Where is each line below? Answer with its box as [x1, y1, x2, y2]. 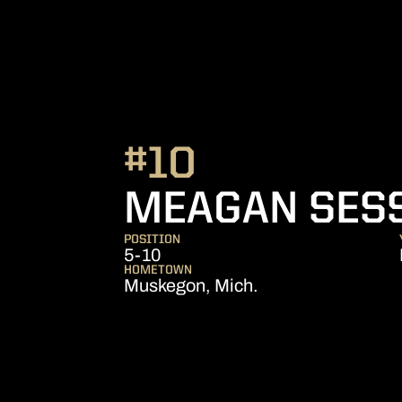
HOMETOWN [124, 264, 192, 276]
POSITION [124, 233, 180, 246]
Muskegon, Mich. [124, 275, 258, 295]
